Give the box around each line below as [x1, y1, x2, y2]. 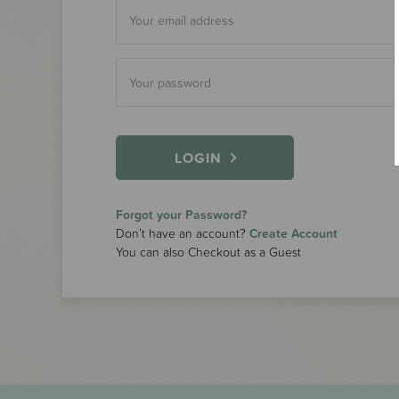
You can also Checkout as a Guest [116, 243, 301, 261]
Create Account [249, 224, 338, 242]
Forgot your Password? [116, 206, 247, 224]
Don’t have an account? [116, 224, 249, 242]
